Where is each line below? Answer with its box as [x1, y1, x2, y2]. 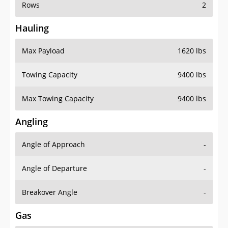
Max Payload [22, 46, 65, 56]
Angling [15, 116, 48, 128]
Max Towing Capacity [22, 94, 94, 104]
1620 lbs [178, 46, 206, 56]
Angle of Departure [22, 163, 87, 174]
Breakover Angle [22, 187, 77, 197]
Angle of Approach [22, 139, 85, 150]
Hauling [15, 22, 49, 35]
